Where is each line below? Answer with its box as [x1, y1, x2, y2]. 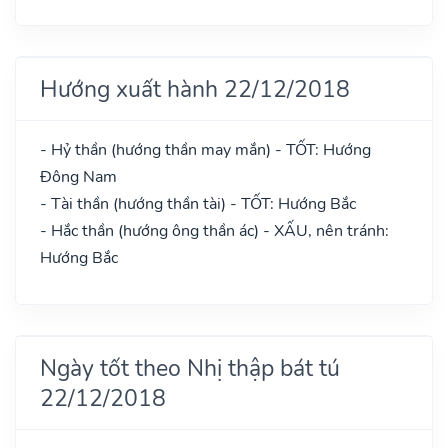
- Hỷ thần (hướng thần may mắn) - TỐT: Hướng [40, 138, 371, 161]
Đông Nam [40, 165, 117, 188]
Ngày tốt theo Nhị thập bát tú [40, 351, 340, 384]
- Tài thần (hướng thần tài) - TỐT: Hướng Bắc [40, 192, 356, 215]
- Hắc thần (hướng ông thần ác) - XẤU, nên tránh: [40, 219, 389, 242]
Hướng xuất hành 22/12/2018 [40, 72, 350, 105]
